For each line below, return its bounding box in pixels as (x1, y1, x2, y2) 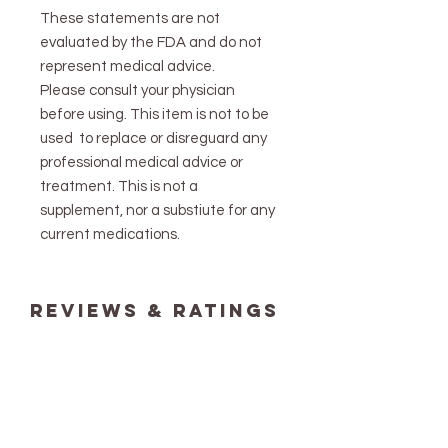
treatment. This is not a (40, 179, 198, 195)
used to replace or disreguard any (40, 131, 267, 147)
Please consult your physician (40, 83, 235, 99)
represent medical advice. (40, 59, 215, 75)
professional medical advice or (40, 155, 243, 171)
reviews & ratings (30, 299, 279, 323)
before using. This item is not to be (40, 107, 269, 123)
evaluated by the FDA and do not (40, 35, 262, 51)
